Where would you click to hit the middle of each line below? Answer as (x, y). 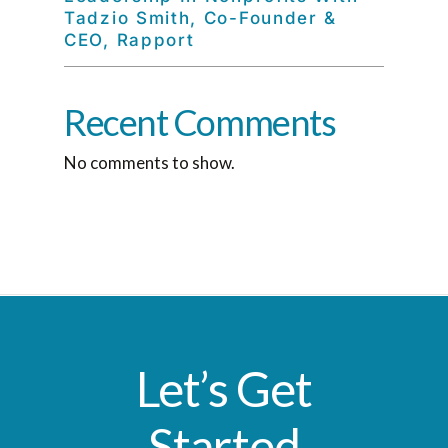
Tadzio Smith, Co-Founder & (201, 18)
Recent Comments (200, 122)
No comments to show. (149, 162)
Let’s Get (224, 388)
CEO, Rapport (129, 40)
